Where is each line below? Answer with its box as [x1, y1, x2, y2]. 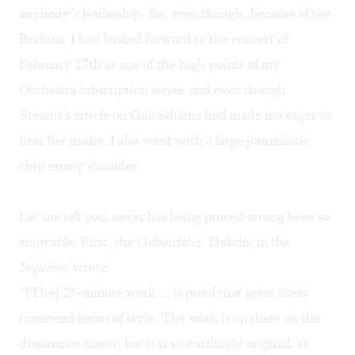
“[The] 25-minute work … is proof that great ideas [19, 284, 307, 302]
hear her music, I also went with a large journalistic [19, 132, 310, 150]
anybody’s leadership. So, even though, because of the [19, 5, 331, 23]
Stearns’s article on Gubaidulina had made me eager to [19, 106, 331, 124]
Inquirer [19, 258, 66, 277]
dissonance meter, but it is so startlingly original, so [19, 334, 309, 353]
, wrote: [66, 258, 111, 277]
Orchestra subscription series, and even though [19, 81, 286, 99]
